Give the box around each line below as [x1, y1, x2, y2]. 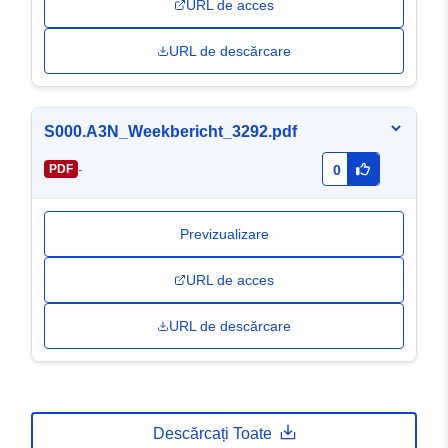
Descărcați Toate [152, 425, 272, 443]
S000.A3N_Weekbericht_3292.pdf [44, 123, 297, 141]
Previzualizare [179, 226, 269, 243]
